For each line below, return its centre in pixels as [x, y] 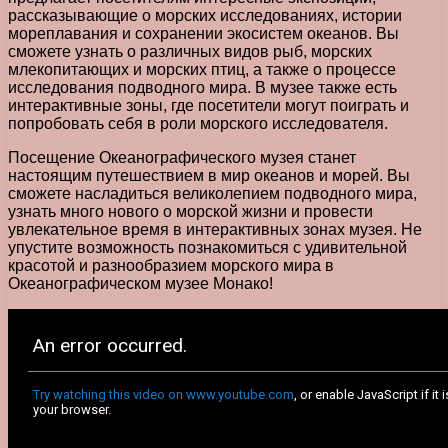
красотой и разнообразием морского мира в [171, 265]
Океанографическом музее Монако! [140, 283]
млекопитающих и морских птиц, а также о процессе [202, 69]
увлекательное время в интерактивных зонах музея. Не [215, 229]
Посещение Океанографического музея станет [182, 157]
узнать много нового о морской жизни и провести [190, 211]
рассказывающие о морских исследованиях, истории [205, 15]
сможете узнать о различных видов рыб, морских [190, 51]
